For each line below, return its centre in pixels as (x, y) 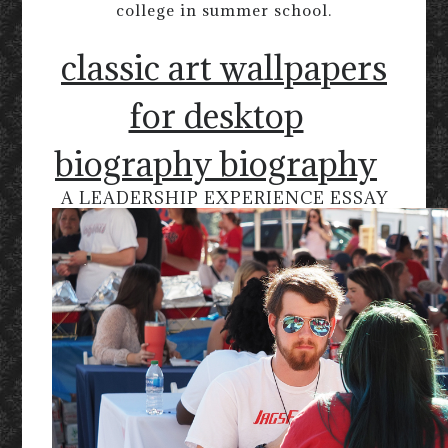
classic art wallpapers (224, 68)
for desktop (216, 116)
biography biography (216, 164)
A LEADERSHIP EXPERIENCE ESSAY (224, 198)
